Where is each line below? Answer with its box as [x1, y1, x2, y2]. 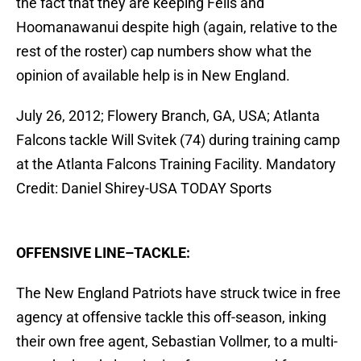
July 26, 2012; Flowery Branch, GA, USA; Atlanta [16, 107, 320, 125]
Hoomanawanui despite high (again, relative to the [16, 19, 338, 36]
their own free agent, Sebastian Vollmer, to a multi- [16, 333, 338, 351]
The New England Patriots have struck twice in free [16, 284, 341, 302]
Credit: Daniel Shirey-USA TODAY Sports [16, 180, 272, 197]
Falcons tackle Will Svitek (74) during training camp [16, 131, 340, 149]
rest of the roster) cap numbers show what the [16, 43, 312, 60]
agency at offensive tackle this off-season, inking [16, 309, 326, 326]
